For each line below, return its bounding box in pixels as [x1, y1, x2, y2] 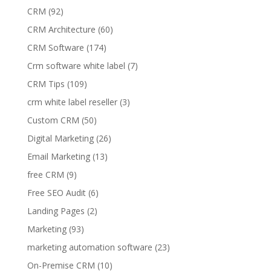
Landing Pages [27, 205, 85, 217]
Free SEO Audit [27, 187, 86, 198]
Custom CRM [27, 114, 79, 126]
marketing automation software [27, 241, 152, 253]
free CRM [27, 169, 64, 180]
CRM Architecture [27, 24, 96, 35]
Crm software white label [27, 60, 125, 71]
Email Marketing [27, 151, 90, 162]
